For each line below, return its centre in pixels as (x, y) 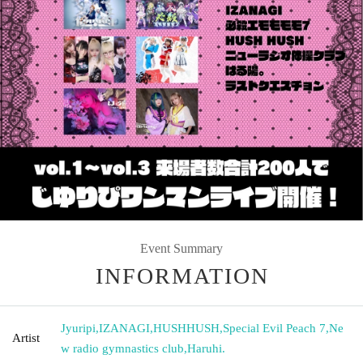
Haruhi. (206, 348)
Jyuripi (78, 328)
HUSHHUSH (186, 328)
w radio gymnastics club (122, 348)
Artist (26, 337)
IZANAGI (124, 328)
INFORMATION (182, 275)
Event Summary (181, 248)
